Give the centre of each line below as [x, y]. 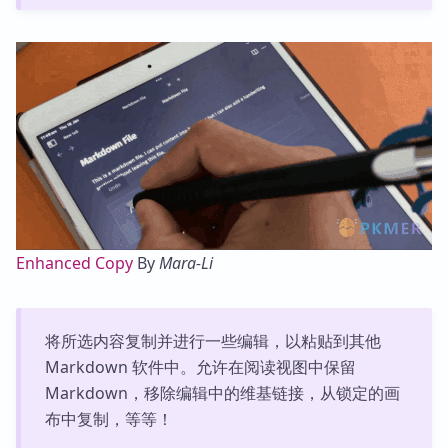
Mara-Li [186, 262]
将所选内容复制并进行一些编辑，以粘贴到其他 [212, 340]
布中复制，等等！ [108, 418]
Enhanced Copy [74, 262]
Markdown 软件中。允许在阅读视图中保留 [200, 366]
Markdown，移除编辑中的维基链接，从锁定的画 [222, 392]
